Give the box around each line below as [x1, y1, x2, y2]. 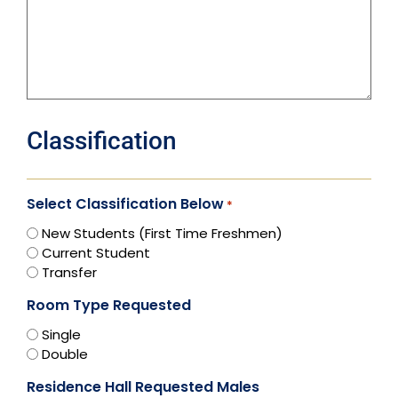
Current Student [42, 243, 150, 262]
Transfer [42, 262, 97, 282]
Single [42, 324, 81, 344]
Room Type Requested [27, 295, 191, 316]
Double [42, 344, 88, 363]
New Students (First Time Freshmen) [42, 223, 283, 243]
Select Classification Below [27, 194, 224, 215]
